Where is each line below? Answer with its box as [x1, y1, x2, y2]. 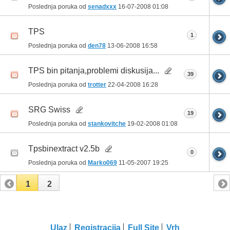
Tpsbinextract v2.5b [28, 144, 100, 154]
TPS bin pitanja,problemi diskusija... [28, 66, 159, 75]
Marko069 [88, 159, 117, 167]
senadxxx [88, 3, 117, 11]
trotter [88, 81, 106, 89]
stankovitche [88, 120, 126, 128]
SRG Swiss [28, 105, 70, 114]
